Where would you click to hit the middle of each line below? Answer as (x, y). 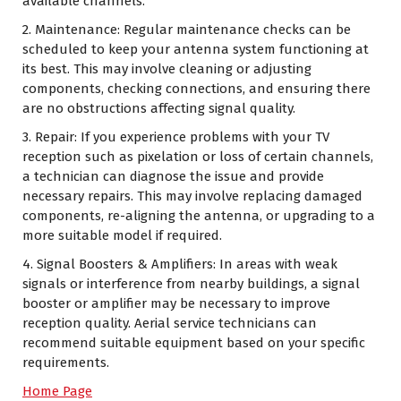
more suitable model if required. (122, 235)
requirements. (66, 363)
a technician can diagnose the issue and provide (173, 176)
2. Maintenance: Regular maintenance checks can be (187, 30)
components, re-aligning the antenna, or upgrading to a (199, 216)
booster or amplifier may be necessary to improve (176, 303)
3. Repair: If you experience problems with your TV (176, 137)
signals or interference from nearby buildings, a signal (191, 284)
